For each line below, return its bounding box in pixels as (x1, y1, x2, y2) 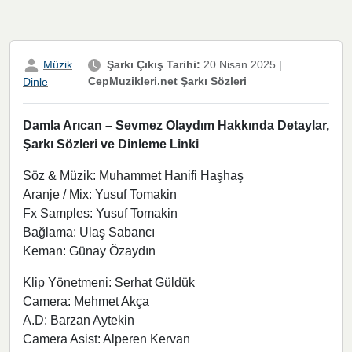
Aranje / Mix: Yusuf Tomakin (23, 187, 177, 201)
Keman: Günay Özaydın (23, 244, 156, 258)
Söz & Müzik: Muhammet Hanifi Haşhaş (23, 168, 244, 182)
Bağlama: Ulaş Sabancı (23, 225, 155, 239)
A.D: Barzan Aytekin (23, 313, 134, 327)
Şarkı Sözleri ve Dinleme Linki (23, 137, 199, 151)
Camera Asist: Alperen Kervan (23, 332, 190, 346)
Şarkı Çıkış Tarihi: (107, 58, 201, 71)
